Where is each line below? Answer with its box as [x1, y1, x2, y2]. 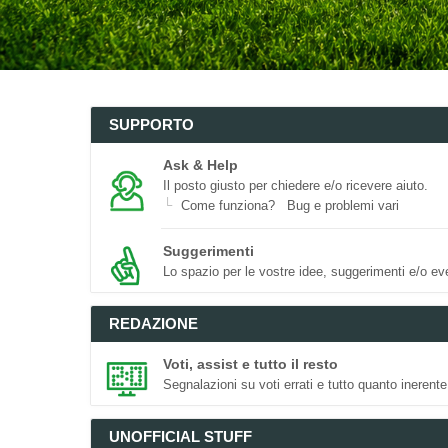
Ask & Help [163, 157, 238, 173]
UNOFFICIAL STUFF [109, 428, 252, 445]
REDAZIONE [109, 315, 198, 332]
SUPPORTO [109, 116, 194, 133]
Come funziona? [181, 198, 275, 213]
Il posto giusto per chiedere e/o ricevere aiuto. [163, 178, 428, 193]
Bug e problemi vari [287, 198, 399, 213]
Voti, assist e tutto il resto [163, 356, 338, 372]
